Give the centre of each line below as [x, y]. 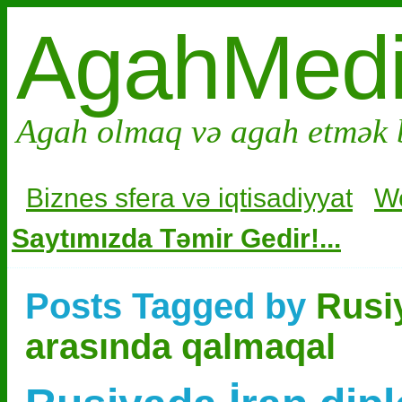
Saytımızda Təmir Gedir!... [176, 238]
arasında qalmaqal [180, 346]
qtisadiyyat [288, 198]
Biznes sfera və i [125, 198]
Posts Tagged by [170, 306]
